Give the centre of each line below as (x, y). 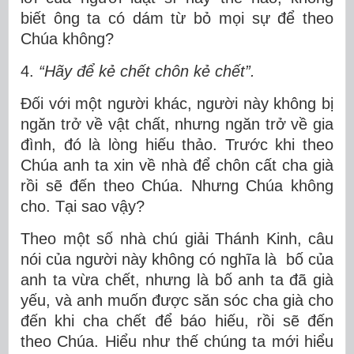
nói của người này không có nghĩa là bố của (177, 259)
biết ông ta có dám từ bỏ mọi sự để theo (177, 18)
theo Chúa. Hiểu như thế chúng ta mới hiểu (177, 341)
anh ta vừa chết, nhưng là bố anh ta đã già (177, 280)
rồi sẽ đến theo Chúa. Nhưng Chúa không (177, 186)
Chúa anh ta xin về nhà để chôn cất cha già (177, 165)
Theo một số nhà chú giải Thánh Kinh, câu (177, 239)
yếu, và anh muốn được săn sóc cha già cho (177, 300)
